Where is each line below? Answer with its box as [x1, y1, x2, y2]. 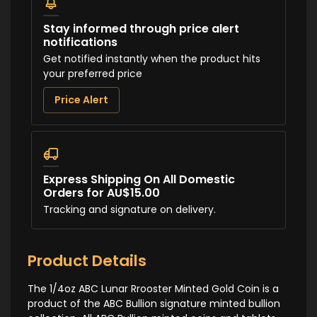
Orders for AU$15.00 [43, 184, 160, 201]
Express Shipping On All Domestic [43, 171, 235, 188]
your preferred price [43, 66, 142, 81]
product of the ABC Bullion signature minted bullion [28, 296, 280, 311]
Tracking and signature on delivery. [43, 202, 216, 217]
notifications [43, 33, 117, 50]
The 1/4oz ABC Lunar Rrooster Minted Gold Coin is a [28, 281, 279, 296]
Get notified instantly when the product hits [43, 51, 260, 66]
